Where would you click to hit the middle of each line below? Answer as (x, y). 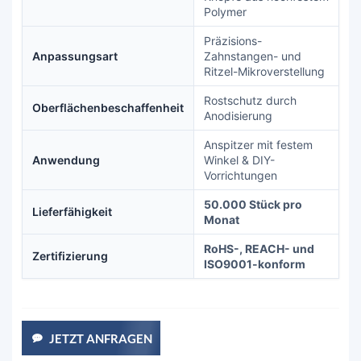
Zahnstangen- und (253, 56)
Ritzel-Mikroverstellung (264, 71)
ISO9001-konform (255, 263)
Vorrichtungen (241, 175)
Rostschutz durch (250, 100)
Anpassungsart (75, 56)
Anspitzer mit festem (258, 144)
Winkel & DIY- (239, 160)
